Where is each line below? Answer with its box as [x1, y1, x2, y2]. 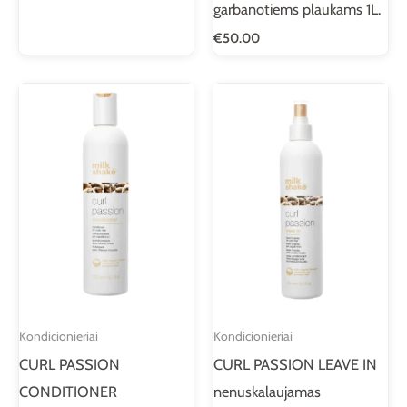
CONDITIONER [19, 382, 117, 401]
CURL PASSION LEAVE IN [213, 354, 377, 373]
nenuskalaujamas [213, 382, 321, 401]
